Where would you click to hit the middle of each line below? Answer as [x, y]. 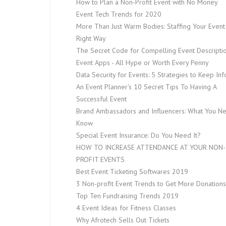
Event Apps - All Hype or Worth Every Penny [143, 63]
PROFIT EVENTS [100, 159]
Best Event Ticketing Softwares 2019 [132, 172]
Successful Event [101, 99]
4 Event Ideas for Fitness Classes [126, 208]
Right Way [91, 38]
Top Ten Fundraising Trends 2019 [127, 196]
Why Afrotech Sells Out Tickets [123, 220]
